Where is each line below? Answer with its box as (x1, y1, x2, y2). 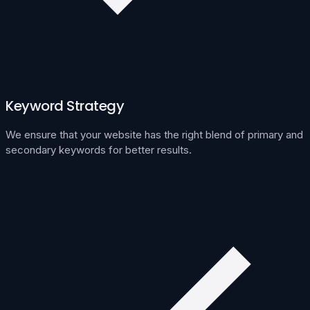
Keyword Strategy (6, 95, 124, 116)
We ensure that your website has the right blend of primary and (6, 127, 303, 141)
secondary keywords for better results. (6, 143, 192, 156)
